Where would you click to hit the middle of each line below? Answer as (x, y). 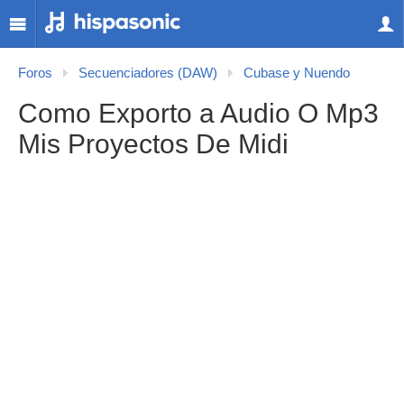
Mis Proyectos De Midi (153, 144)
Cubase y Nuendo (297, 73)
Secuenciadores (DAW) (148, 73)
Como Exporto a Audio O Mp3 (198, 113)
